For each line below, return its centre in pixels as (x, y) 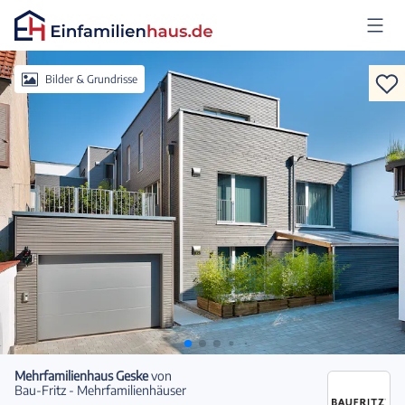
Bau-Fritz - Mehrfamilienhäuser (100, 390)
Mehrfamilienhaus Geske (81, 376)
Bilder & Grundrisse (91, 79)
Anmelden (42, 75)
